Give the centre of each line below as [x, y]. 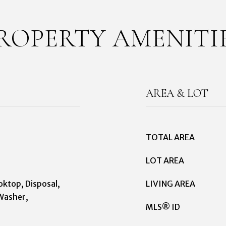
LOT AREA [165, 160]
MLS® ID [163, 207]
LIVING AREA [171, 184]
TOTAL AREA [170, 137]
